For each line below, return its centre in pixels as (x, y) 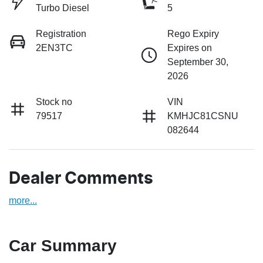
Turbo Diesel (63, 8)
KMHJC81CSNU (203, 116)
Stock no (54, 102)
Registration (61, 34)
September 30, (198, 62)
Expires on (190, 48)
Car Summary (63, 246)
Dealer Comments (81, 179)
